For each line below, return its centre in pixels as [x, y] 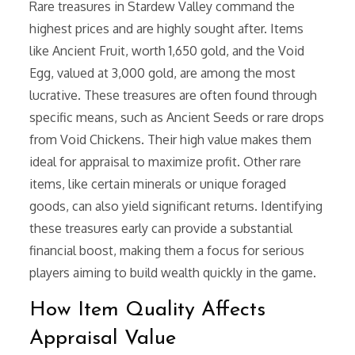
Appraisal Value [103, 339]
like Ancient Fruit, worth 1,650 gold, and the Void [167, 51]
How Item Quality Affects [148, 311]
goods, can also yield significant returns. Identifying [176, 206]
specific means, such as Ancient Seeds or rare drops [177, 118]
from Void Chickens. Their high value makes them [171, 140]
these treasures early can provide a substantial [161, 229]
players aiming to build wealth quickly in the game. [173, 273]
